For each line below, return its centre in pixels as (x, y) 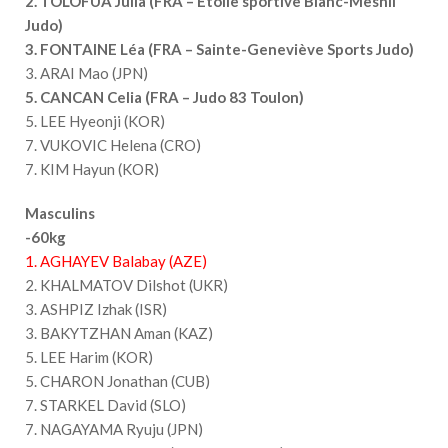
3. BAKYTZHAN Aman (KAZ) (119, 332)
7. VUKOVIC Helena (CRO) (113, 144)
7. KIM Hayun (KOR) (92, 168)
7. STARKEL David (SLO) (105, 404)
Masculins (60, 212)
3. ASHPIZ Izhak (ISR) (96, 308)
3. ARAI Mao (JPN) (86, 72)
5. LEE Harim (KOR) (89, 356)
